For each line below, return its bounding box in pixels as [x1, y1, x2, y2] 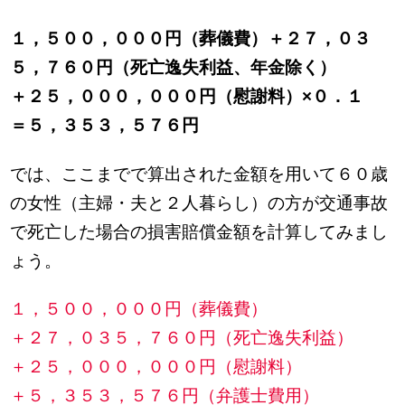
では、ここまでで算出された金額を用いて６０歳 [10, 164, 389, 184]
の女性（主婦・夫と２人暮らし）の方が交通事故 [10, 193, 389, 212]
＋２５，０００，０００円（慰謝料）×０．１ [10, 87, 364, 107]
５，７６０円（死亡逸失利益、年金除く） [10, 58, 337, 78]
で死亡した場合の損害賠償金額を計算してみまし [10, 221, 389, 241]
